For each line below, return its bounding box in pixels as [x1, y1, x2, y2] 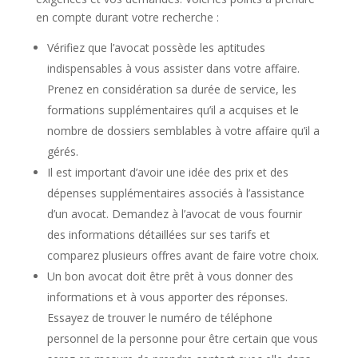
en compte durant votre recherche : [35, 10, 219, 25]
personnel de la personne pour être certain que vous [46, 331, 318, 346]
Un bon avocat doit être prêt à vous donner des [46, 268, 293, 284]
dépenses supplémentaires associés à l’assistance [46, 185, 304, 201]
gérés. [46, 144, 78, 159]
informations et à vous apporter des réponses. [46, 289, 288, 304]
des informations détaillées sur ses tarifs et [46, 227, 270, 242]
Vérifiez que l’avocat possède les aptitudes [46, 40, 265, 55]
